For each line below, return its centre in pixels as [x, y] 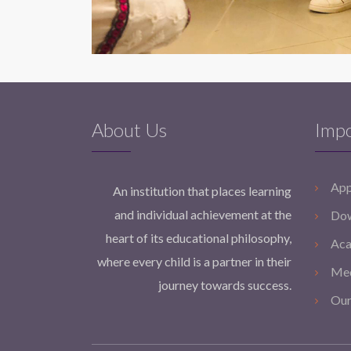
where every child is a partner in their [194, 261]
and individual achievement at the [203, 214]
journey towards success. [225, 284]
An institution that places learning [202, 190]
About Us [129, 129]
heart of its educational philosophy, [199, 237]
